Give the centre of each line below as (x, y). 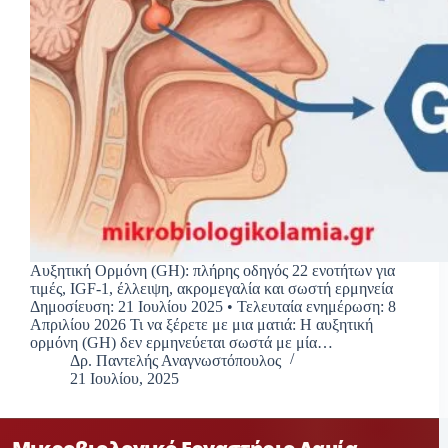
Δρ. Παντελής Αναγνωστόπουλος (175, 360)
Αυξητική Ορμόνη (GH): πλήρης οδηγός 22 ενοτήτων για (212, 270)
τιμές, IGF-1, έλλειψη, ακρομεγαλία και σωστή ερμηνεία (211, 288)
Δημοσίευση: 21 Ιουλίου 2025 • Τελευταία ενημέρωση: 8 (213, 306)
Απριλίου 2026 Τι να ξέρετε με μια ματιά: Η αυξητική (201, 324)
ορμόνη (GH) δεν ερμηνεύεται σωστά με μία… (181, 342)
